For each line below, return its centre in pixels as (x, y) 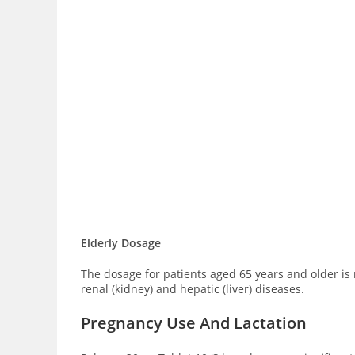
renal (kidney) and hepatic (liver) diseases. (193, 289)
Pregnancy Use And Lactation (194, 323)
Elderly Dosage (121, 243)
